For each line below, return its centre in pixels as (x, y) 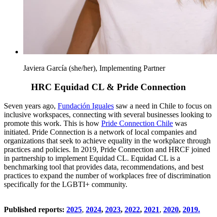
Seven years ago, (31, 106)
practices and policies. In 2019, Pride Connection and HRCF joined (107, 149)
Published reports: (35, 209)
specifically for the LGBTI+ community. (67, 184)
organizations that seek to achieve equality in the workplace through (107, 140)
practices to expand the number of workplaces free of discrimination (107, 175)
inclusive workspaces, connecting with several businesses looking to (108, 114)
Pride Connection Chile (137, 123)
